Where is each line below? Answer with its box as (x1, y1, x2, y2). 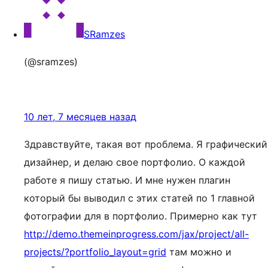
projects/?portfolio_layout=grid (24, 246, 166, 258)
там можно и (166, 246, 232, 258)
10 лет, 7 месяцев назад (24, 111, 136, 123)
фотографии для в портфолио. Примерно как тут (24, 210, 257, 222)
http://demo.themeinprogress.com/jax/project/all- (24, 228, 249, 240)
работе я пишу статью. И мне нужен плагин (24, 174, 230, 186)
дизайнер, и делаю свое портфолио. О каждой (24, 156, 245, 168)
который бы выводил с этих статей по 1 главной (24, 192, 255, 204)
